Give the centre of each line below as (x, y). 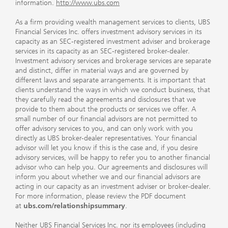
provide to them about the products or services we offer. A (106, 109)
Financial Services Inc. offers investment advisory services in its (108, 32)
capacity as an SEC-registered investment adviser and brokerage (113, 41)
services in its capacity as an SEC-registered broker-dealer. (103, 51)
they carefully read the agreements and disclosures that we (106, 99)
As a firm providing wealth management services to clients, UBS (113, 22)
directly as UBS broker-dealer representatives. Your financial (106, 138)
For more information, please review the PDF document (101, 196)
